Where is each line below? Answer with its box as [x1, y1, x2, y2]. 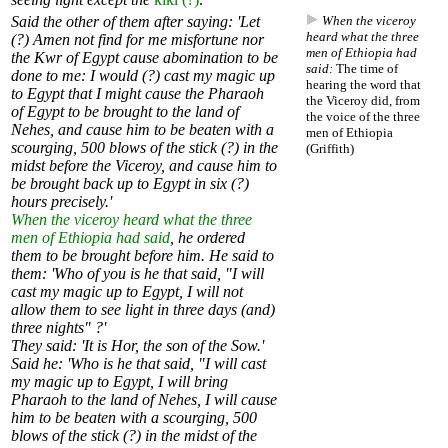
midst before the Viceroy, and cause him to [11, 157, 277, 175]
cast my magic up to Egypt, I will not [11, 283, 243, 301]
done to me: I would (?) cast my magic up [11, 67, 275, 85]
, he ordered [170, 229, 245, 247]
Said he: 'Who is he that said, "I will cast [11, 355, 266, 373]
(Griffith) [306, 141, 354, 157]
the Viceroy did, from [306, 93, 420, 109]
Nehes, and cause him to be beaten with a [11, 121, 274, 139]
